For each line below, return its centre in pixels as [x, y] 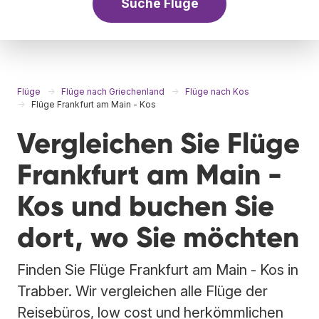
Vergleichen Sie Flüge [158, 143]
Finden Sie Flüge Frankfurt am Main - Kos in [158, 270]
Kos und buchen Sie [146, 206]
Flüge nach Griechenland [113, 91]
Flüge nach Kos [217, 91]
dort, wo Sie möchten [158, 237]
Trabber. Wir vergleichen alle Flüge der [142, 291]
